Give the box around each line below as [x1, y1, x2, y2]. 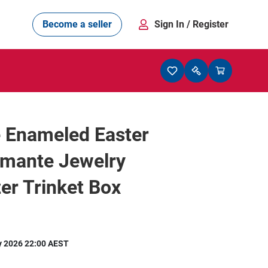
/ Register [187, 18, 229, 30]
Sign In [154, 18, 187, 30]
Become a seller [42, 18, 112, 30]
